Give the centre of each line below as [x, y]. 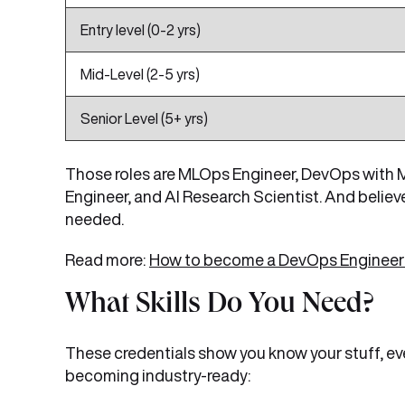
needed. [94, 219]
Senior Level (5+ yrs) [144, 118]
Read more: [105, 259]
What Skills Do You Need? [220, 306]
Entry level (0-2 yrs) [141, 30]
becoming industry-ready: [158, 375]
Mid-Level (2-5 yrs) [140, 74]
